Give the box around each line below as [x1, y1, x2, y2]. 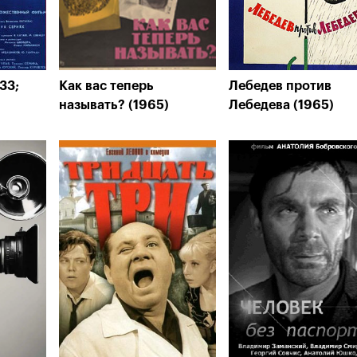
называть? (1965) [59, 99, 169, 112]
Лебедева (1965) [229, 99, 334, 112]
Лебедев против [229, 80, 331, 92]
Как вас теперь [59, 80, 154, 92]
